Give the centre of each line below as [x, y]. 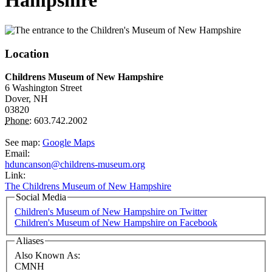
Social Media [41, 197]
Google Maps [69, 143]
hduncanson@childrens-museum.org [75, 165]
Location [27, 53]
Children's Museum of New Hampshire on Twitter [111, 211]
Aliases [30, 240]
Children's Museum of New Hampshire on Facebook [116, 222]
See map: [24, 143]
